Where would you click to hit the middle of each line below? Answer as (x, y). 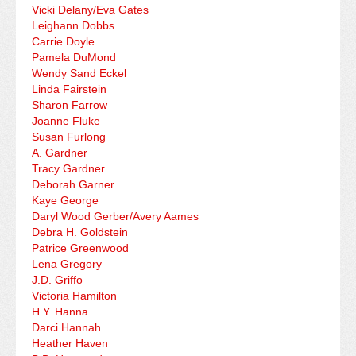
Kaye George (65, 201)
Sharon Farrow (70, 105)
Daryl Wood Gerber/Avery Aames (115, 217)
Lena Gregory (67, 264)
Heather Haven (70, 344)
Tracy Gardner (68, 169)
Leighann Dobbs (73, 26)
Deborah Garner (73, 185)
